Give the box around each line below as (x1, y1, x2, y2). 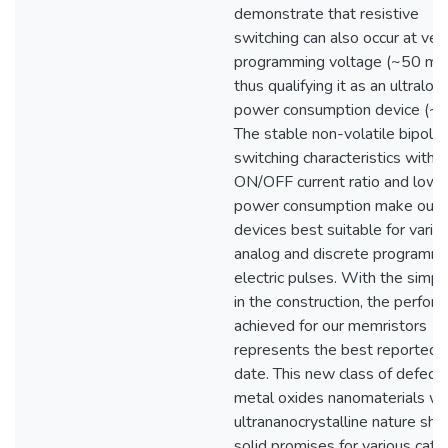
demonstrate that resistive (234, 3, 419, 25)
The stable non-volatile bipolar (234, 123, 446, 145)
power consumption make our (234, 195, 439, 217)
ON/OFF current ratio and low (234, 171, 439, 193)
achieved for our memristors (234, 315, 427, 337)
